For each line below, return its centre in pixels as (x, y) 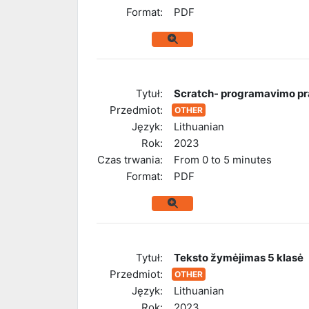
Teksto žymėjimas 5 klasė (239, 257)
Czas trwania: (130, 159)
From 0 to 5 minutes (223, 159)
